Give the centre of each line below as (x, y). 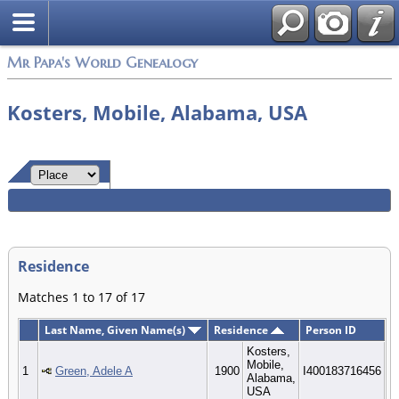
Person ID (331, 330)
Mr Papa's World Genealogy (102, 63)
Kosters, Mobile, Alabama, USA (157, 112)
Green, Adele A (94, 370)
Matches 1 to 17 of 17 (81, 297)
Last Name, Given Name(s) (116, 330)
